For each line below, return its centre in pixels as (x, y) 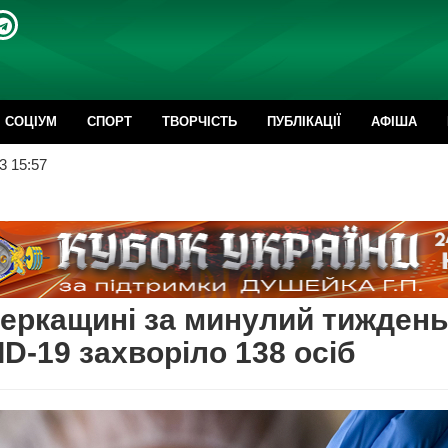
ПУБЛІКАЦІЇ (304, 121)
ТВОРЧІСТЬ (199, 121)
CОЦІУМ (31, 121)
